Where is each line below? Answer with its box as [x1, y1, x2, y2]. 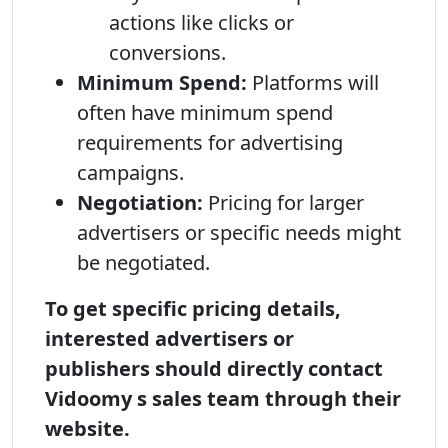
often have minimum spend [77, 99, 333, 126]
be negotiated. [77, 249, 210, 276]
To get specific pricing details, [45, 295, 341, 322]
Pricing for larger [203, 189, 364, 216]
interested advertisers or [45, 325, 294, 352]
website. [45, 415, 130, 442]
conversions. [109, 39, 226, 66]
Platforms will [247, 69, 379, 96]
